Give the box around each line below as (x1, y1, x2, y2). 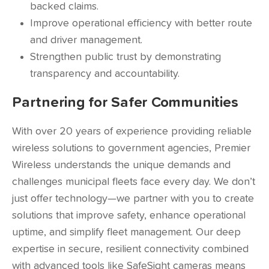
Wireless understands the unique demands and (12, 160, 231, 171)
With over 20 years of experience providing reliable (12, 126, 252, 137)
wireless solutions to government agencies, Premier (12, 143, 250, 154)
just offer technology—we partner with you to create (12, 193, 254, 204)
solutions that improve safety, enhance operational (12, 210, 246, 221)
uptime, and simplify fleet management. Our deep (12, 227, 241, 238)
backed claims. (30, 1, 98, 12)
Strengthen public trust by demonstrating (30, 52, 221, 62)
